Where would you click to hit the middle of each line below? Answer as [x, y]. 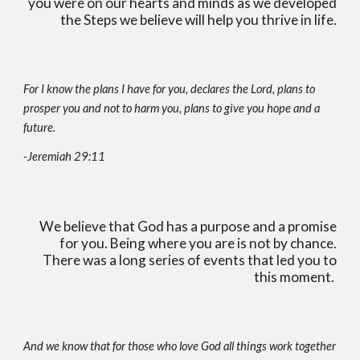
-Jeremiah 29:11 [65, 156]
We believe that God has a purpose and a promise [188, 226]
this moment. [295, 277]
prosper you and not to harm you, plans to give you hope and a [172, 108]
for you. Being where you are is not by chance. [198, 243]
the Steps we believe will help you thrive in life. [198, 20]
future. [41, 127]
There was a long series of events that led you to [189, 260]
